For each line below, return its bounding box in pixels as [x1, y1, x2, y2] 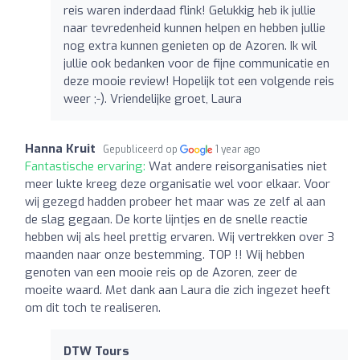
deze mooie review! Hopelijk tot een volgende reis [63, 72, 334, 89]
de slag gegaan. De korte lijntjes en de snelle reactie [25, 211, 308, 227]
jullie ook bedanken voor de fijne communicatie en [63, 55, 329, 72]
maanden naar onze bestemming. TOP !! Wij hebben [25, 246, 305, 263]
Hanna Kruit [25, 140, 96, 157]
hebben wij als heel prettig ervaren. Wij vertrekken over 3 [25, 228, 334, 245]
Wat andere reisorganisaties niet [149, 157, 327, 174]
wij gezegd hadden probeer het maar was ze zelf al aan [25, 193, 325, 210]
